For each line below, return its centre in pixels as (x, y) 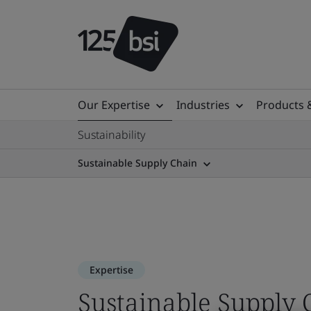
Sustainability (112, 135)
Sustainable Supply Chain (137, 163)
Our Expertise (114, 105)
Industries (203, 105)
